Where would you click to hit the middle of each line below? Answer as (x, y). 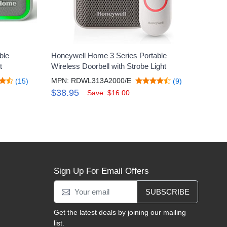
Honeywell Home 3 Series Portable (109, 55)
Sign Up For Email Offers (101, 171)
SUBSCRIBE (167, 192)
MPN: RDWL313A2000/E (91, 80)
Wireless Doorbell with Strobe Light (109, 66)
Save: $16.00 (109, 92)
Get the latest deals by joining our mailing (120, 212)
